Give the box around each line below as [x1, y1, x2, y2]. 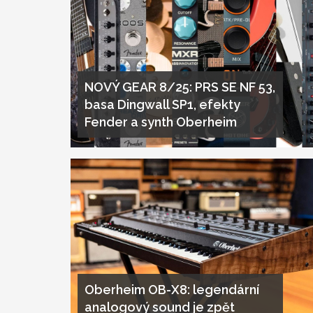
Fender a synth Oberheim [84, 115, 237, 130]
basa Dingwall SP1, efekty [84, 97, 240, 112]
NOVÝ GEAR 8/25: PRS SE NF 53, [84, 80, 275, 95]
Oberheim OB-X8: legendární [84, 282, 259, 297]
